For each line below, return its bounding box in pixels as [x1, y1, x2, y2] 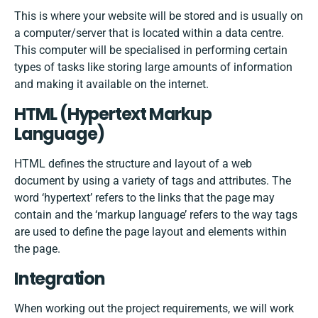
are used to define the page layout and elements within [14, 225, 287, 239]
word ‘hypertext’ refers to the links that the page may [14, 191, 275, 205]
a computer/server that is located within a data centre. [14, 26, 284, 40]
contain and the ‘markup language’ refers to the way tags [14, 208, 297, 222]
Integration [14, 267, 105, 291]
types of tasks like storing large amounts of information [14, 60, 292, 75]
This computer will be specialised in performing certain [14, 43, 287, 57]
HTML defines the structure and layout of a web [14, 157, 252, 171]
